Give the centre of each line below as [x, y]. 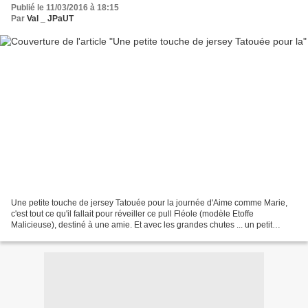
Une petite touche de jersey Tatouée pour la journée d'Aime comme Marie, [149, 202]
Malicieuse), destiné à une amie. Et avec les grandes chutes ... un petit [142, 224]
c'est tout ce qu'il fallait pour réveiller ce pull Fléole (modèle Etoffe [132, 213]
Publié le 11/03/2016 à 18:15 [65, 8]
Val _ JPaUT [50, 19]
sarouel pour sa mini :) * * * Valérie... [78, 235]
